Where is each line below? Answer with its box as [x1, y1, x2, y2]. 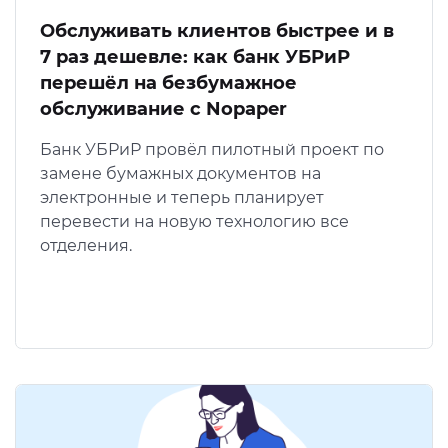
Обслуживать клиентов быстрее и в [40, 20, 394, 43]
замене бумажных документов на [40, 164, 321, 184]
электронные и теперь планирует [40, 188, 324, 208]
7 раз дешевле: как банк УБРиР [40, 46, 350, 69]
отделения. [40, 236, 132, 256]
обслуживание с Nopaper [40, 98, 287, 121]
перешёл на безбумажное [40, 72, 297, 95]
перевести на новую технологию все [40, 212, 349, 232]
